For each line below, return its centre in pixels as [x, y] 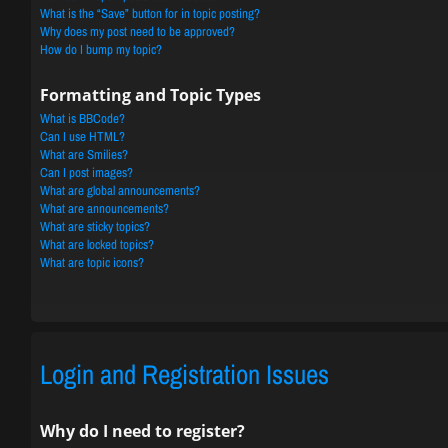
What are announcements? [104, 208]
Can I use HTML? [82, 136]
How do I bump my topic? [101, 49]
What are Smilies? [84, 154]
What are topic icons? [92, 262]
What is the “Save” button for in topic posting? [150, 13]
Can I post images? [86, 172]
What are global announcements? [120, 190]
